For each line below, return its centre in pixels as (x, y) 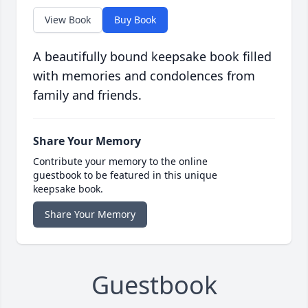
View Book (68, 20)
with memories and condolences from (144, 76)
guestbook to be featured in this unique (125, 175)
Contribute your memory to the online (120, 162)
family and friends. (87, 95)
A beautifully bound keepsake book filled (152, 57)
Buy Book (135, 20)
